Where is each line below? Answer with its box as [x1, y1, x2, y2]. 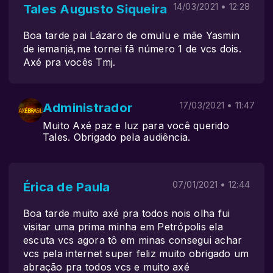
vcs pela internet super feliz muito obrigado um [23, 247, 249, 260]
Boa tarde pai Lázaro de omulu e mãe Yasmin [23, 29, 240, 41]
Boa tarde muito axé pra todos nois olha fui [23, 207, 230, 219]
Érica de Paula [23, 179, 110, 194]
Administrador [43, 100, 133, 115]
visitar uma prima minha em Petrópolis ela [23, 221, 223, 233]
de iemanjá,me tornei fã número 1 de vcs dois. [23, 43, 241, 55]
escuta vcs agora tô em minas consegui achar [23, 234, 243, 246]
